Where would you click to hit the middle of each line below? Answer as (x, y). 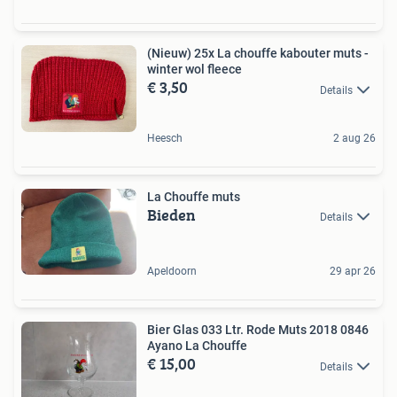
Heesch (165, 138)
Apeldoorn (172, 272)
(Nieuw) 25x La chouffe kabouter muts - (258, 54)
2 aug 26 (354, 138)
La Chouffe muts (194, 196)
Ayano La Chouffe (197, 346)
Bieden (171, 214)
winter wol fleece (195, 70)
